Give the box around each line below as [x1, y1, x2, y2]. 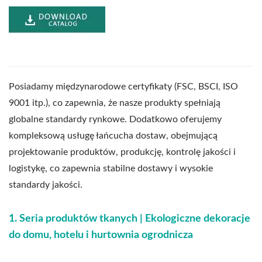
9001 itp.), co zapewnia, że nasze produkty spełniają [9, 98, 220, 108]
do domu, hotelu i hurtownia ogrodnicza [9, 230, 193, 241]
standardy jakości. [9, 180, 82, 190]
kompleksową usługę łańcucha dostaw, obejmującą [9, 131, 218, 141]
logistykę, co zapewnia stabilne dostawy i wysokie [9, 164, 213, 174]
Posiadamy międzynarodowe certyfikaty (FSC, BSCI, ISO [9, 82, 238, 92]
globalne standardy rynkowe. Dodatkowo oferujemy [9, 115, 222, 125]
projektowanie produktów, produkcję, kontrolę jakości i [9, 147, 236, 157]
